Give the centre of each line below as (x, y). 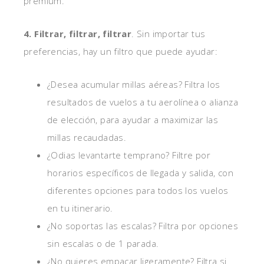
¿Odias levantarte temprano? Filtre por (129, 155)
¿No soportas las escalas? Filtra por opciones (143, 226)
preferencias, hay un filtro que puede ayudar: (121, 51)
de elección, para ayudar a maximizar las (133, 120)
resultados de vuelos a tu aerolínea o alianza (143, 102)
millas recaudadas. (87, 137)
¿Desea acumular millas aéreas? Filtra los (134, 84)
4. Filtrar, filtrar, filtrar (78, 34)
